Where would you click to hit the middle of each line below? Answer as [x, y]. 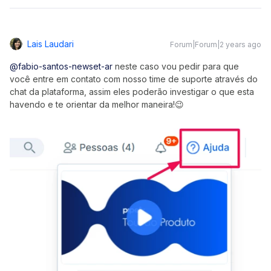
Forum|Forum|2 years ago [216, 44]
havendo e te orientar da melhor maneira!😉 [97, 104]
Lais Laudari [51, 44]
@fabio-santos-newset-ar [61, 66]
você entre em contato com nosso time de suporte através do [134, 79]
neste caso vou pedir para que [176, 66]
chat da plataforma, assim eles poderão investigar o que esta [132, 91]
